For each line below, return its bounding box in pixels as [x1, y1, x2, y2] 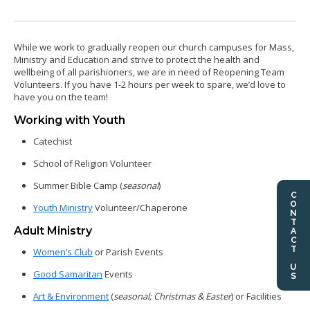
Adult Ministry [14, 224, 92, 237]
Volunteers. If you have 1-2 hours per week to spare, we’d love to [14, 78, 286, 91]
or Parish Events [93, 246, 163, 258]
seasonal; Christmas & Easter [113, 290, 231, 302]
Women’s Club [33, 246, 93, 258]
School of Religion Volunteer [33, 157, 152, 170]
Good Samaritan [33, 268, 102, 280]
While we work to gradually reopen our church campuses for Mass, [14, 41, 294, 53]
